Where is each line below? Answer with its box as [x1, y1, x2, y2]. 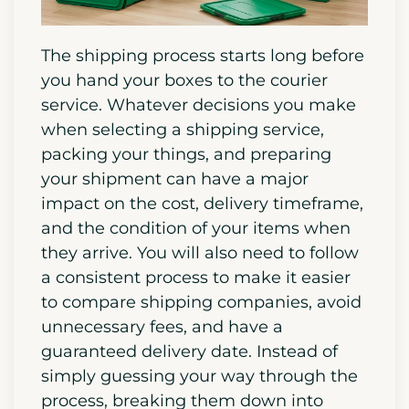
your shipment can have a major [41, 168, 309, 189]
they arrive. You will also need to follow [41, 242, 359, 263]
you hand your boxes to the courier [41, 69, 328, 90]
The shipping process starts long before [41, 45, 364, 66]
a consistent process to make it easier [41, 267, 351, 288]
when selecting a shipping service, [41, 119, 324, 140]
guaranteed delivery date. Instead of [41, 341, 338, 362]
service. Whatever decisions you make [41, 94, 356, 115]
